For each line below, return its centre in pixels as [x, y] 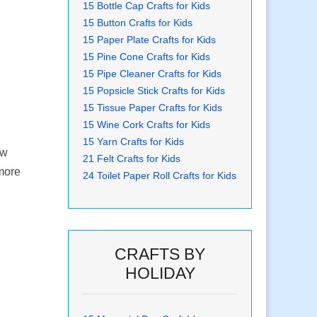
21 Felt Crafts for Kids [132, 159]
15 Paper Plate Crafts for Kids [149, 40]
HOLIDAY [160, 273]
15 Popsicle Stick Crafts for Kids [154, 91]
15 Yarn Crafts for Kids [133, 142]
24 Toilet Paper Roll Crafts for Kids [160, 176]
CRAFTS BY [160, 254]
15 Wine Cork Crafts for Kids [146, 125]
